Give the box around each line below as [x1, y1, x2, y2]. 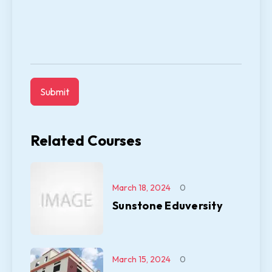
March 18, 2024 [112, 182, 171, 194]
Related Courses [30, 131, 141, 150]
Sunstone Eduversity [112, 199, 223, 213]
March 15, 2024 [112, 254, 171, 265]
